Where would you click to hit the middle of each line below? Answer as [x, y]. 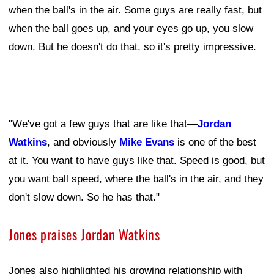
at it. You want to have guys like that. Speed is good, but [137, 160]
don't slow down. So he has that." [84, 197]
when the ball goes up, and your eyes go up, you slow [131, 28]
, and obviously [83, 142]
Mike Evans [147, 142]
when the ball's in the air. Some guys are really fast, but [135, 10]
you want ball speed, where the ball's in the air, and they [136, 179]
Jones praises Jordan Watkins [84, 234]
